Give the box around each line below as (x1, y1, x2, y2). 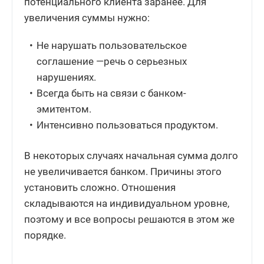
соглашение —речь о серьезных (37, 55, 187, 68)
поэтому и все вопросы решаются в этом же (24, 213, 235, 226)
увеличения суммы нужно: (24, 12, 150, 24)
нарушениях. (37, 71, 97, 84)
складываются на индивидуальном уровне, (24, 197, 229, 210)
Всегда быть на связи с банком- (37, 87, 187, 100)
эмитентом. (37, 103, 92, 115)
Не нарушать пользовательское (37, 39, 187, 52)
